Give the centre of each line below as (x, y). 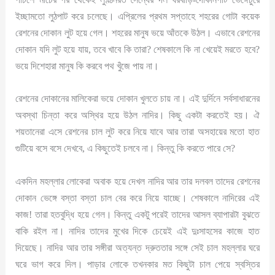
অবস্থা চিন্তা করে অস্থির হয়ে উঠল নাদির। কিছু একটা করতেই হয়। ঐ (137, 115)
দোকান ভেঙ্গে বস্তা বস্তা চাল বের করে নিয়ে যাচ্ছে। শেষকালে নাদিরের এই (137, 198)
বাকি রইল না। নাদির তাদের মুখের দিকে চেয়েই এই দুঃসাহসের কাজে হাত (137, 231)
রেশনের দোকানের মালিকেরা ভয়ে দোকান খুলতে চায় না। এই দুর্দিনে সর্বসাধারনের (137, 99)
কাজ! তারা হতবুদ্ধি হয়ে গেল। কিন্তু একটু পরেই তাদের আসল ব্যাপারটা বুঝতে (137, 214)
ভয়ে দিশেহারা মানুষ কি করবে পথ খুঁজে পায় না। (87, 66)
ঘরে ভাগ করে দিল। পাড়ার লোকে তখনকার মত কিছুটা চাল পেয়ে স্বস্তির (137, 264)
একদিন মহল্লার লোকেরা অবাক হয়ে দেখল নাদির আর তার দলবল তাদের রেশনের (137, 181)
